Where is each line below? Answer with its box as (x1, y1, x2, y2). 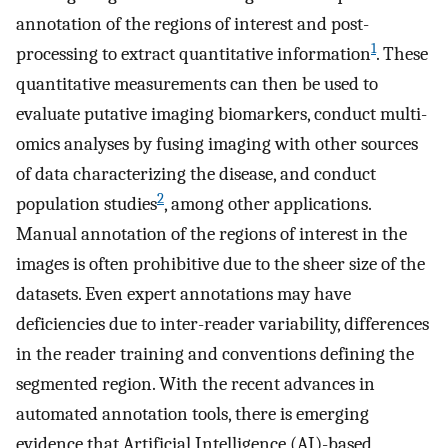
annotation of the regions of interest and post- (16, 13, 369, 36)
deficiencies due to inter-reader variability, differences (16, 313, 429, 336)
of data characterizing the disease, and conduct (16, 163, 376, 186)
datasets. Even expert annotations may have (16, 283, 351, 306)
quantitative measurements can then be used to (16, 73, 378, 96)
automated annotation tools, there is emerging (16, 403, 369, 426)
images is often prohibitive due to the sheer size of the (16, 253, 425, 276)
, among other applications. (164, 193, 371, 216)
